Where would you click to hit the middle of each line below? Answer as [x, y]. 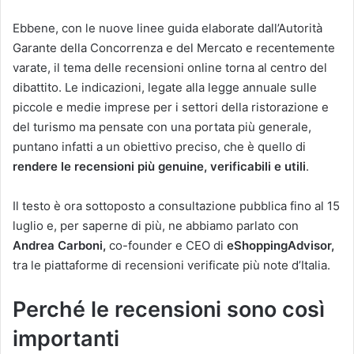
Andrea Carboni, [59, 245]
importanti [66, 338]
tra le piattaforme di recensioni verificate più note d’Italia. [171, 265]
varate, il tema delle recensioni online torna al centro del [170, 67]
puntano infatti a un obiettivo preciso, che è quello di [159, 146]
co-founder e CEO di [166, 245]
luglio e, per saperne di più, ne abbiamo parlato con [156, 225]
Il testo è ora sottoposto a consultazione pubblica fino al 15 [176, 205]
